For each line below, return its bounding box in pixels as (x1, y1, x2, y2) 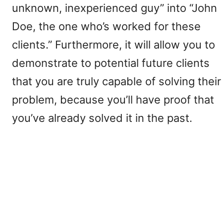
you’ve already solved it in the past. (12, 111, 192, 124)
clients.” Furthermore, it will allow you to (12, 38, 215, 51)
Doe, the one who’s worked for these (12, 20, 201, 33)
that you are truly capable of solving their (12, 75, 221, 88)
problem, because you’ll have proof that (12, 93, 214, 106)
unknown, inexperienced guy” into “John (12, 1, 217, 14)
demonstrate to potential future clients (12, 56, 210, 69)
